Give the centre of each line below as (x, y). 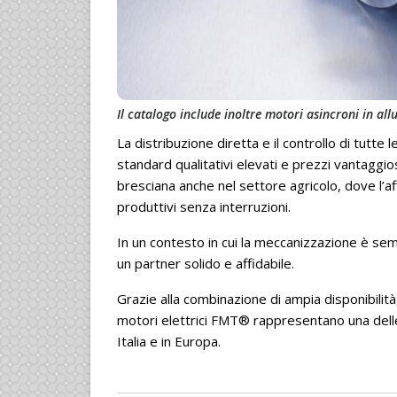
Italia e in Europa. (169, 342)
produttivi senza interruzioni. (204, 207)
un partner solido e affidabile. (206, 264)
